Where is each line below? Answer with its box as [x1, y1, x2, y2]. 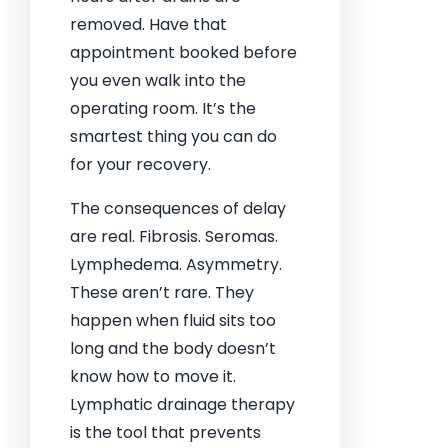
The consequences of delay [70, 197, 286, 220]
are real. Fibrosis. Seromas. [70, 225, 278, 248]
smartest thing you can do [70, 125, 277, 148]
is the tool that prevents [70, 421, 261, 444]
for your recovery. [70, 153, 211, 176]
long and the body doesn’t [70, 337, 276, 360]
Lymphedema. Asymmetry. [70, 253, 282, 276]
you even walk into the [70, 69, 246, 92]
